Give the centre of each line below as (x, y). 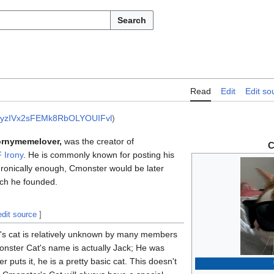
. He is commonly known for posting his (99, 155)
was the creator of (98, 142)
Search (132, 20)
